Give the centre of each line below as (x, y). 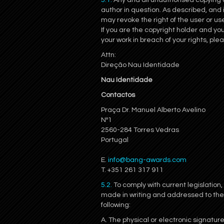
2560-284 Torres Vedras (140, 130)
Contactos (118, 95)
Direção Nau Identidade (140, 65)
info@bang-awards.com (147, 160)
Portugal (115, 140)
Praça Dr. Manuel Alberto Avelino (154, 110)
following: (116, 205)
